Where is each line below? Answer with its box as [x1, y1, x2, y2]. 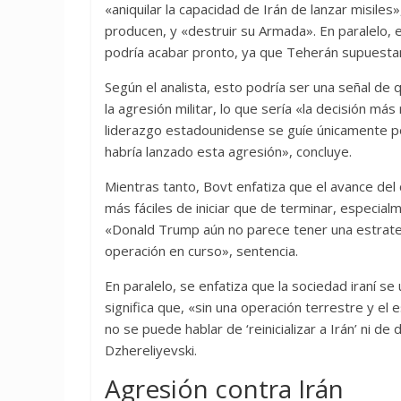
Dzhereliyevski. [105, 341, 197, 359]
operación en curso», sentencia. [105, 242, 298, 260]
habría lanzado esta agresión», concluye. [105, 142, 352, 160]
